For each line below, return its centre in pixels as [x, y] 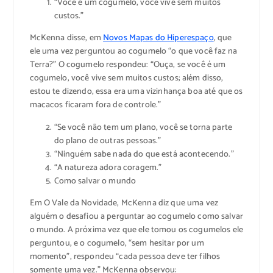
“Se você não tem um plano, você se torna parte [143, 127]
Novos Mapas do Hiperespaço [158, 38]
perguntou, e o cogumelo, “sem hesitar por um [117, 243]
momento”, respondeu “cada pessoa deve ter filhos [125, 257]
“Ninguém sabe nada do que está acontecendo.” [144, 154]
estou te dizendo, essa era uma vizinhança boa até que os [136, 92]
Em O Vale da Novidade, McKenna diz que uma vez [124, 203]
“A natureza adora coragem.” [108, 168]
